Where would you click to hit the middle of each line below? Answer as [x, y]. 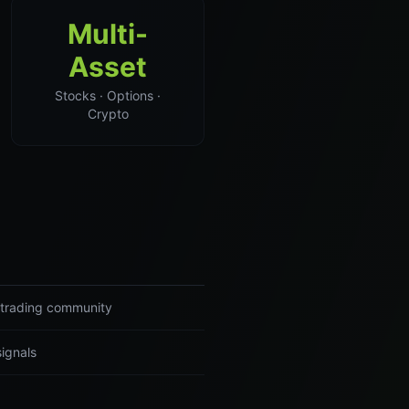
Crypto [108, 114]
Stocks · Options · [108, 95]
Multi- [108, 34]
